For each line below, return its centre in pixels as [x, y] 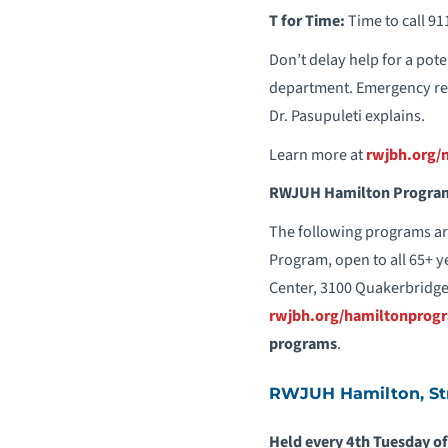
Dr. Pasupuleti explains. [346, 115]
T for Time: [306, 21]
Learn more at [317, 154]
